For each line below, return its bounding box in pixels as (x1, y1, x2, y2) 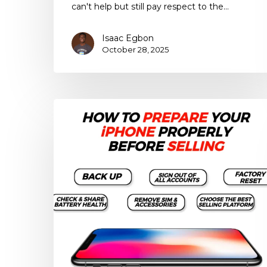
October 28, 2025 (102, 45, 169, 55)
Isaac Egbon (102, 33, 154, 44)
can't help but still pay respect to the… (72, 1, 229, 13)
